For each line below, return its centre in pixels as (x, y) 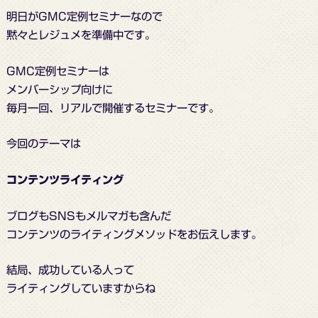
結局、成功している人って (70, 270)
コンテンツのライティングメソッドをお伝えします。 (134, 234)
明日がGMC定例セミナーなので (84, 17)
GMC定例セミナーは (57, 71)
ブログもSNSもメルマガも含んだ (88, 215)
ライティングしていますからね (81, 289)
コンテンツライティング (65, 180)
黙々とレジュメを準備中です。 (81, 35)
